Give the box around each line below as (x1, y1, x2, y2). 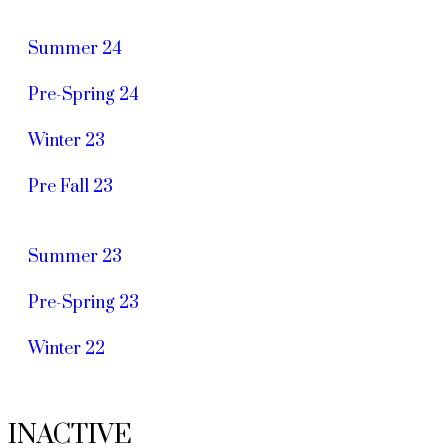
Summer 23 (28, 245, 122, 268)
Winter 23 (28, 129, 105, 152)
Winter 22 (28, 337, 105, 360)
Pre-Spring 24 (28, 83, 139, 106)
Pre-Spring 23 (28, 291, 139, 314)
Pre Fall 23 (28, 175, 113, 198)
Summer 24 (28, 37, 122, 60)
